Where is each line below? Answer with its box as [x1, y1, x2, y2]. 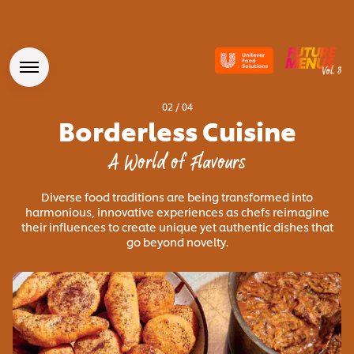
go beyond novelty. [126, 234, 228, 250]
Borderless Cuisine [58, 112, 296, 149]
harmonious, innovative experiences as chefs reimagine [24, 204, 330, 220]
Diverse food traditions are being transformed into [41, 189, 313, 205]
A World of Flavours [107, 149, 247, 177]
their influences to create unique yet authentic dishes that [21, 219, 333, 235]
